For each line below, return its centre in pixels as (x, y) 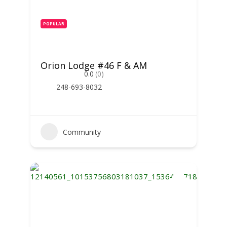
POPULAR (53, 24)
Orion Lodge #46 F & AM (93, 65)
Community (82, 132)
